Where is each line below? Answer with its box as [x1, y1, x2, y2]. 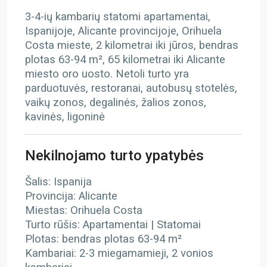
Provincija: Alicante [25, 190, 117, 203]
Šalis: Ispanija [25, 175, 92, 188]
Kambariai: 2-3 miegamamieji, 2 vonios [25, 247, 213, 260]
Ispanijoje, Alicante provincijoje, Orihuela [25, 24, 222, 38]
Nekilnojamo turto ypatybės [25, 147, 204, 164]
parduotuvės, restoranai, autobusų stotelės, [25, 82, 237, 95]
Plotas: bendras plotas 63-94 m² [25, 232, 182, 246]
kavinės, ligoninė [25, 110, 105, 123]
